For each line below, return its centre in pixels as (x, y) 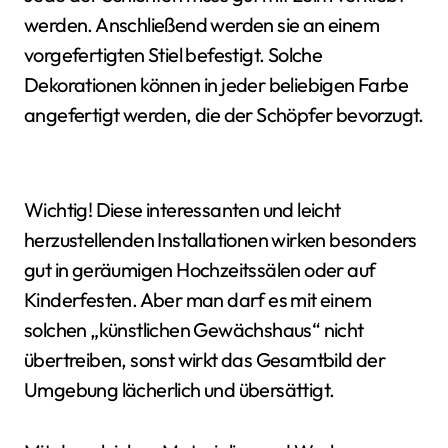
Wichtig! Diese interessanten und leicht (182, 209)
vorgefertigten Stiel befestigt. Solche (173, 54)
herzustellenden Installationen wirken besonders (220, 239)
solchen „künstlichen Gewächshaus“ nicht (194, 329)
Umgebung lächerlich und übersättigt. (179, 389)
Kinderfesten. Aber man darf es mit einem (197, 299)
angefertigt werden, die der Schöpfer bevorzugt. (224, 114)
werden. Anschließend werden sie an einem (201, 24)
